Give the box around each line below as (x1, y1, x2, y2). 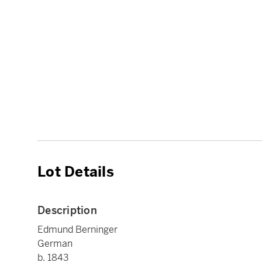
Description (37, 203, 97, 217)
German (37, 237, 73, 250)
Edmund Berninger (37, 223, 118, 236)
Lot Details (37, 163, 114, 181)
